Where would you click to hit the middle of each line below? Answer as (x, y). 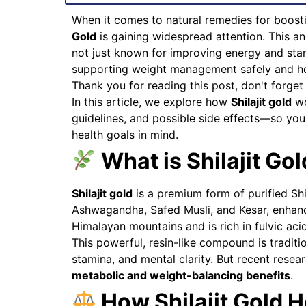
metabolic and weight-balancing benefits (181, 275)
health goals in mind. (125, 134)
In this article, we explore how (151, 101)
